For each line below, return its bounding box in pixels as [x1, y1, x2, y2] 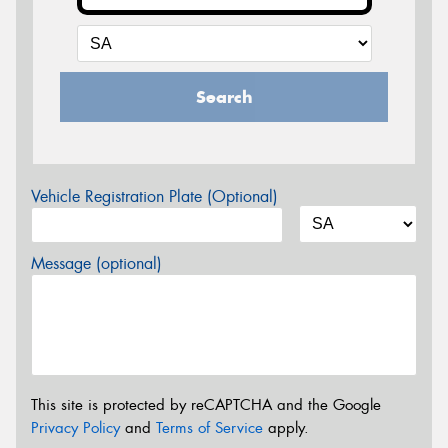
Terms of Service [156, 418, 263, 439]
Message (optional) [31, 252, 162, 274]
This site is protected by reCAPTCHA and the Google [31, 395, 381, 416]
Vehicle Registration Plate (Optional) [31, 185, 278, 207]
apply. [263, 418, 309, 439]
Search [195, 85, 253, 108]
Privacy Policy [31, 418, 120, 439]
